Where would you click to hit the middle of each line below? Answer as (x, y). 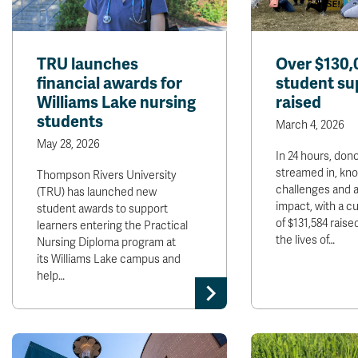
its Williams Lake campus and (109, 259)
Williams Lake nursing (116, 103)
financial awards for (109, 84)
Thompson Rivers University (107, 175)
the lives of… (305, 240)
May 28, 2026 (68, 144)
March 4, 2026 (310, 125)
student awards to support (102, 209)
